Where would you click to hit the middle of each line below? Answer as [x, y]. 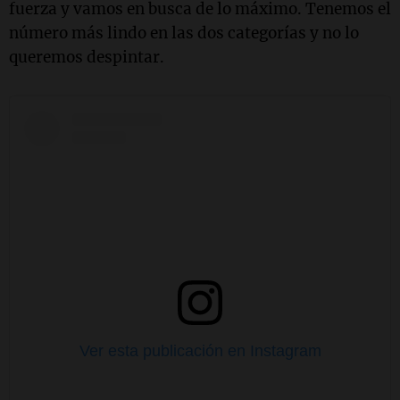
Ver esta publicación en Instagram [200, 351]
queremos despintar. [87, 58]
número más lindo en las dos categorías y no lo [184, 33]
